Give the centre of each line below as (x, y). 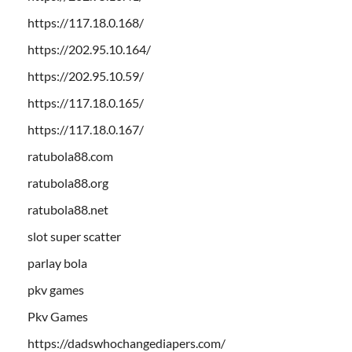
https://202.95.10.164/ (89, 49)
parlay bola (57, 262)
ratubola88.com (70, 156)
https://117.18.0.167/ (86, 129)
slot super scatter (74, 236)
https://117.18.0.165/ (86, 102)
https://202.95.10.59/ (86, 75)
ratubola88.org (68, 182)
